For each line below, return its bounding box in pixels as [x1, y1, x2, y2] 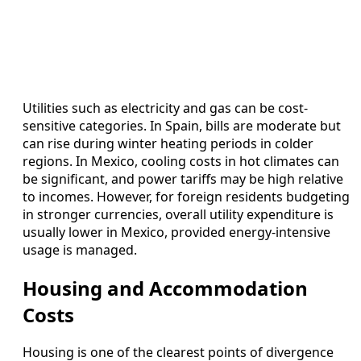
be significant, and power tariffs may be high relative [23, 169, 343, 188]
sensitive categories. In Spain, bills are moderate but [23, 116, 341, 135]
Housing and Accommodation [23, 274, 308, 301]
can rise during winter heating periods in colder [23, 134, 313, 152]
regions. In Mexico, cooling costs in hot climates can [23, 151, 339, 170]
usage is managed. [23, 240, 137, 259]
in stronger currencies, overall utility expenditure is [23, 205, 334, 223]
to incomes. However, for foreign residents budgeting [23, 187, 350, 205]
